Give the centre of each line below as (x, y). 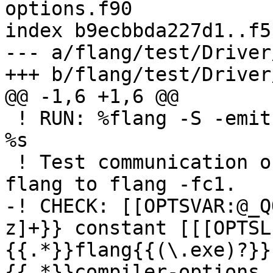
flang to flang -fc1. (121, 184)
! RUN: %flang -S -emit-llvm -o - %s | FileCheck (11, 119)
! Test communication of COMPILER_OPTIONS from (11, 162)
